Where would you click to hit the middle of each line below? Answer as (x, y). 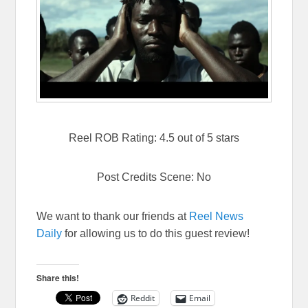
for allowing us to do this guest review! (156, 234)
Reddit (143, 298)
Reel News (217, 217)
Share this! (58, 278)
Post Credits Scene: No (154, 177)
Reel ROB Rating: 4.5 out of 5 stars (154, 138)
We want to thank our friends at (113, 217)
